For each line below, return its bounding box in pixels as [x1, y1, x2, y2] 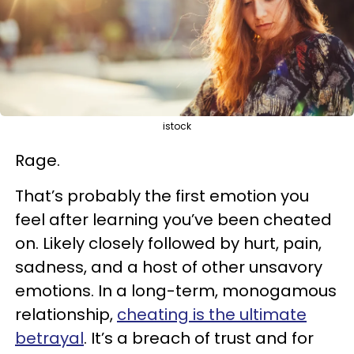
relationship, [15, 303, 117, 326]
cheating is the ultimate [117, 303, 307, 326]
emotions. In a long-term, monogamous [15, 279, 337, 302]
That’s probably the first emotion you [15, 184, 309, 207]
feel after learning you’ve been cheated [15, 208, 332, 231]
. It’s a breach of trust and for [84, 326, 314, 349]
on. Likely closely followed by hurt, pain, [15, 232, 322, 254]
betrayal [15, 326, 84, 349]
